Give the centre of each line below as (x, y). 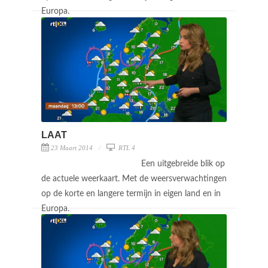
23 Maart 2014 (72, 147)
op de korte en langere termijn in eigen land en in (131, 194)
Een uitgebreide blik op (183, 164)
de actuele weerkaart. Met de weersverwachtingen (134, 179)
